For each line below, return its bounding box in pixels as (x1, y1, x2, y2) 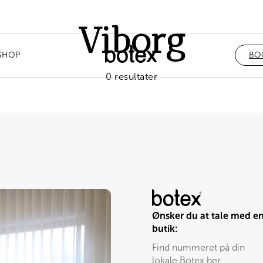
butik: (152, 224, 178, 234)
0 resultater (106, 72, 157, 82)
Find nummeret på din (152, 242, 245, 252)
